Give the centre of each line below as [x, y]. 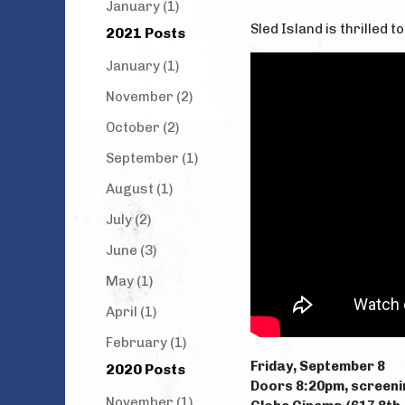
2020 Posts [146, 369]
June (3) [131, 250]
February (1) [146, 343]
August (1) [139, 189]
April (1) [131, 312]
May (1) [129, 281]
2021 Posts [146, 33]
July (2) [128, 220]
